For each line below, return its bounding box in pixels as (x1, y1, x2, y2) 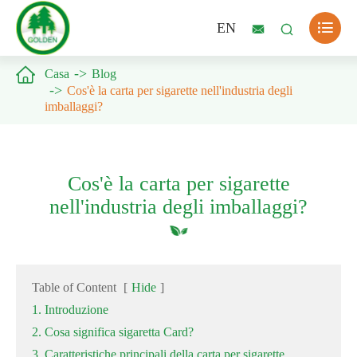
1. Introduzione (32, 303, 108, 316)
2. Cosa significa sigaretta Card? (32, 325, 194, 339)
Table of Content (32, 280, 116, 294)
